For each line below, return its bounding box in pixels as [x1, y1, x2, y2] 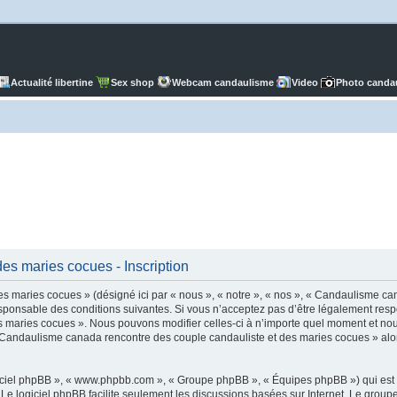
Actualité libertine [11, 77, 93, 88]
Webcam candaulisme [172, 77, 274, 88]
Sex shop [111, 77, 154, 88]
